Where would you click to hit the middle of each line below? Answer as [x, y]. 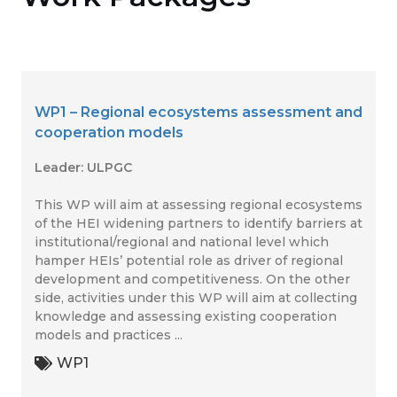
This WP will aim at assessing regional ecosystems [198, 205]
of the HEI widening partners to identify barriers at [198, 223]
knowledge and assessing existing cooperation [186, 316]
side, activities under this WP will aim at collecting [196, 298]
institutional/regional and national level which [182, 242]
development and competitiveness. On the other [192, 279]
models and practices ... [109, 335]
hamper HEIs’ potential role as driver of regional [189, 261]
